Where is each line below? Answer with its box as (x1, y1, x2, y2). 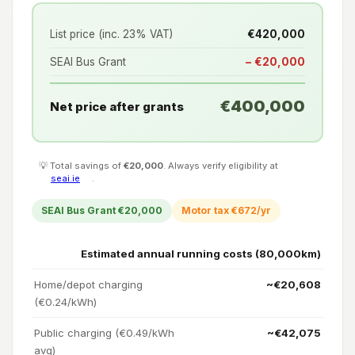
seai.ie (51, 172, 80, 184)
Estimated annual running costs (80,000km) (81, 246, 321, 260)
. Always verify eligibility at (163, 159, 278, 171)
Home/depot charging (34, 277, 143, 291)
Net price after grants (50, 98, 184, 114)
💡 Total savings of (39, 159, 124, 171)
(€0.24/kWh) (34, 295, 97, 308)
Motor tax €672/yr (181, 204, 271, 216)
